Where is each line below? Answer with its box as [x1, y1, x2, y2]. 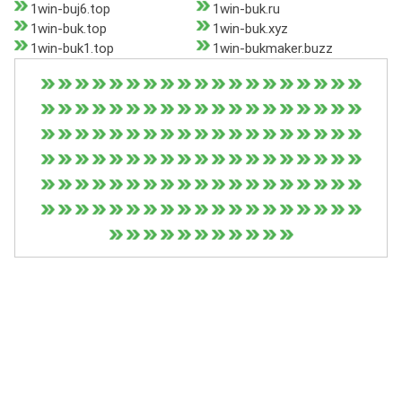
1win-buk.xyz [212, 21, 288, 38]
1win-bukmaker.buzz [212, 40, 333, 57]
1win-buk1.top [31, 40, 114, 57]
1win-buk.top [31, 21, 107, 38]
